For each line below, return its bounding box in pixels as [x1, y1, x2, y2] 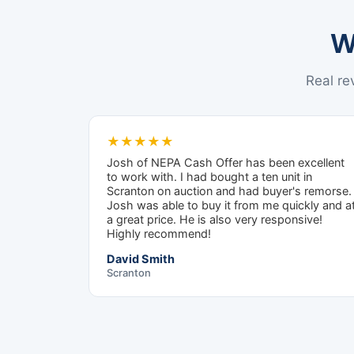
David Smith [107, 252, 175, 267]
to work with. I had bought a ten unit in [107, 170, 312, 185]
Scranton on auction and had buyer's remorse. [107, 184, 352, 199]
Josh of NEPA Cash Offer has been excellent [107, 156, 345, 171]
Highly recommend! [107, 227, 211, 242]
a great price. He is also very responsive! [107, 213, 322, 228]
